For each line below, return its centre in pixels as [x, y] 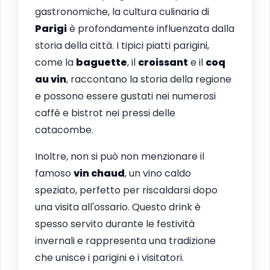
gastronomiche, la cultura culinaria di [122, 11]
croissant [163, 62]
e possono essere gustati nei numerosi [125, 96]
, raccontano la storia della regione [149, 79]
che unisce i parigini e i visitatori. [109, 257]
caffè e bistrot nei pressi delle [105, 113]
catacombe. [64, 130]
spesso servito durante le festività [115, 224]
